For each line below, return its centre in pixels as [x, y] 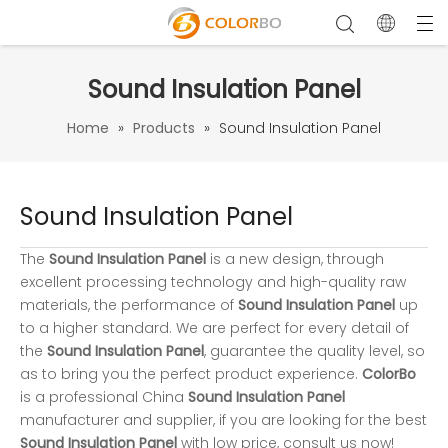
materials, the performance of [129, 305]
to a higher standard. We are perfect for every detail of [214, 328]
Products [164, 128]
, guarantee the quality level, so [314, 351]
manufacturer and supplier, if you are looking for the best [223, 420]
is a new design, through [295, 259]
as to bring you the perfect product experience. [191, 374]
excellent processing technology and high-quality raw [213, 282]
